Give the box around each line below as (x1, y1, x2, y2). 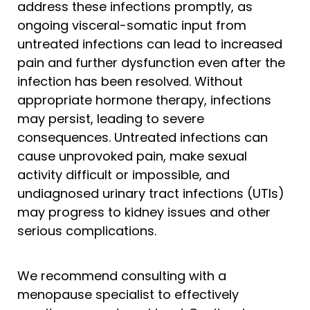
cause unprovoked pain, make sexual (17, 147, 247, 165)
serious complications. (17, 221, 156, 239)
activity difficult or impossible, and (17, 165, 230, 183)
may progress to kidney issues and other (17, 203, 271, 221)
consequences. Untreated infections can (17, 128, 268, 146)
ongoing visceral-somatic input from (17, 16, 246, 34)
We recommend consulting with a (17, 267, 226, 285)
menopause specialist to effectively (17, 286, 239, 304)
